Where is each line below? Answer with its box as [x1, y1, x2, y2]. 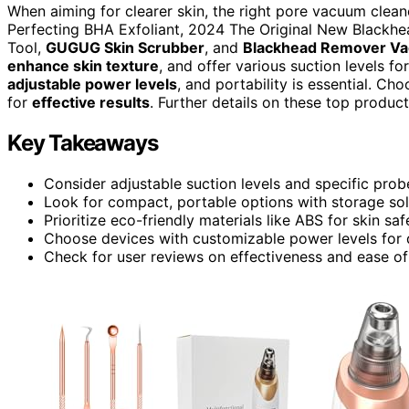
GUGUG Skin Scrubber [46, 37, 204, 57]
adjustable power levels [7, 74, 177, 93]
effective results [32, 92, 150, 111]
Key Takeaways [7, 129, 158, 156]
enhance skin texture [7, 56, 159, 75]
